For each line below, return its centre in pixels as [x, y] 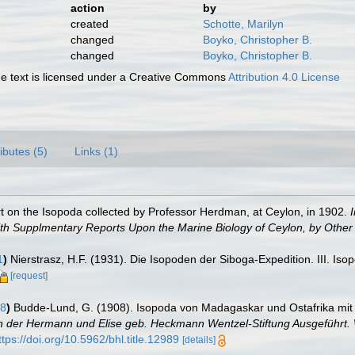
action [87, 8]
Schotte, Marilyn [243, 24]
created [89, 24]
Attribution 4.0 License [284, 77]
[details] [199, 340]
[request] [29, 276]
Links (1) [96, 151]
